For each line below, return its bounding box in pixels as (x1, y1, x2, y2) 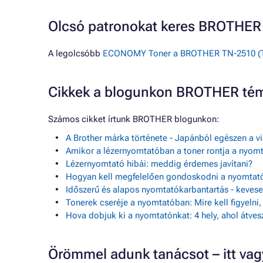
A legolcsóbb (48, 48, 103, 59)
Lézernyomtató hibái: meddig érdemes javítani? (66, 159, 252, 169)
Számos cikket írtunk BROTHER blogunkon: (48, 114, 219, 124)
